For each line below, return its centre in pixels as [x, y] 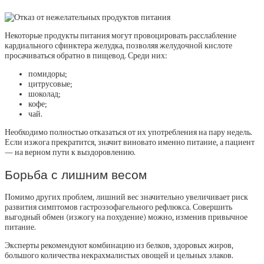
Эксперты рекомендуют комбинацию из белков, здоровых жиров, [119, 246]
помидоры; [48, 74]
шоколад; [44, 94]
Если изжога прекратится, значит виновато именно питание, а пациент [130, 143]
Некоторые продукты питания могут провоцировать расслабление [121, 36]
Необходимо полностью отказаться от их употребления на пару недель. [128, 133]
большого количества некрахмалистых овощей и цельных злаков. [119, 256]
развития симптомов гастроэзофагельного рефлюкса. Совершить [118, 207]
